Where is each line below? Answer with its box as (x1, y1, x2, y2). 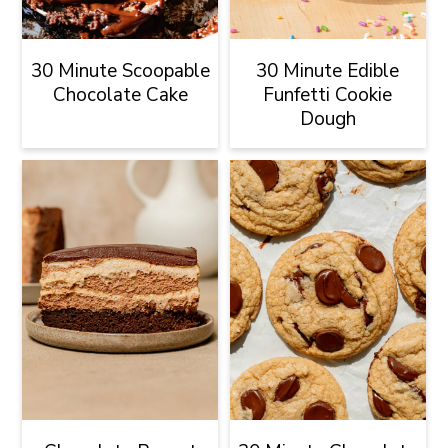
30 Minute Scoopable (30, 57, 210, 84)
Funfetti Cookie (263, 81, 393, 108)
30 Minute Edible (256, 57, 400, 84)
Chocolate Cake (52, 81, 188, 108)
